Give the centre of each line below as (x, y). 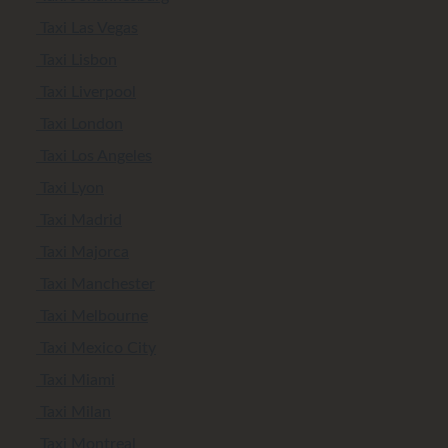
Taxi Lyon (70, 187)
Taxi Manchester (95, 283)
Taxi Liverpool (86, 91)
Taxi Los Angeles (94, 155)
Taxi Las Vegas (87, 27)
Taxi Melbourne (92, 315)
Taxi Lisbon (76, 59)
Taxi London (79, 123)
